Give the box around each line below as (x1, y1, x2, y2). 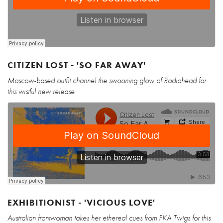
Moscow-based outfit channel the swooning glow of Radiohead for (7, 75, 206, 86)
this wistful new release (7, 86, 75, 97)
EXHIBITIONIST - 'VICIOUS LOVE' (7, 196, 155, 208)
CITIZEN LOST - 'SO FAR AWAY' (7, 59, 146, 71)
